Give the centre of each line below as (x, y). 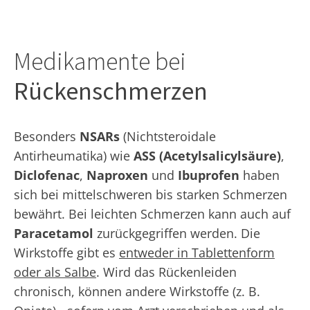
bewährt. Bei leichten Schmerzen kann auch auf (152, 213)
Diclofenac (47, 175)
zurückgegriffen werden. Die (177, 233)
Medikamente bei (100, 61)
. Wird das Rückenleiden (166, 272)
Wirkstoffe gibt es (66, 252)
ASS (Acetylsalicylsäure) (207, 155)
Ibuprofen (209, 175)
